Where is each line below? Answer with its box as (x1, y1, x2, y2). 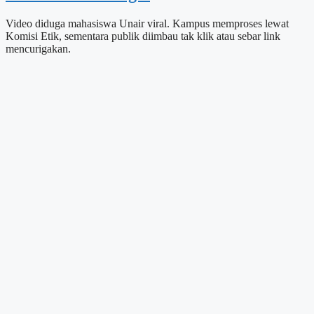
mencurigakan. (6, 42, 71, 55)
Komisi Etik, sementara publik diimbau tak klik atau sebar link (6, 29, 280, 42)
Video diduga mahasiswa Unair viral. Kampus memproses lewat (6, 17, 289, 29)
